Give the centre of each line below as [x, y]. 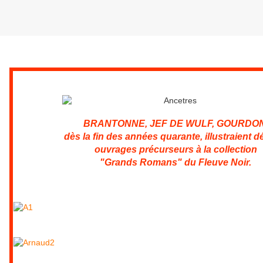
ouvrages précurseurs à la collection [176, 150]
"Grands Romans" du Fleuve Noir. [176, 163]
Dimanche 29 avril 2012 [55, 51]
